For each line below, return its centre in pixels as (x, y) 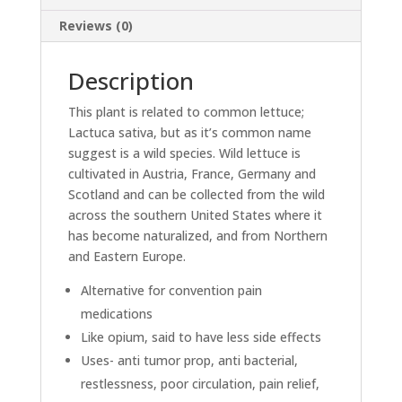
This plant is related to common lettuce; (186, 111)
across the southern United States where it (195, 214)
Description (131, 80)
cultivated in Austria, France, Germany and (192, 173)
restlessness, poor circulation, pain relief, (200, 383)
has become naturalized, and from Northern (197, 235)
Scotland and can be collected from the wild (196, 194)
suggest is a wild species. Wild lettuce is (184, 153)
